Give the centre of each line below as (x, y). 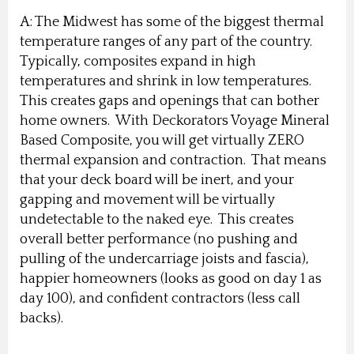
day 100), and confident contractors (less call (160, 298)
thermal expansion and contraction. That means (173, 160)
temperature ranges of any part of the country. (168, 41)
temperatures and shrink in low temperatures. (167, 81)
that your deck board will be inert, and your (157, 180)
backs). (45, 318)
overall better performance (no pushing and (159, 239)
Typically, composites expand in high (138, 61)
